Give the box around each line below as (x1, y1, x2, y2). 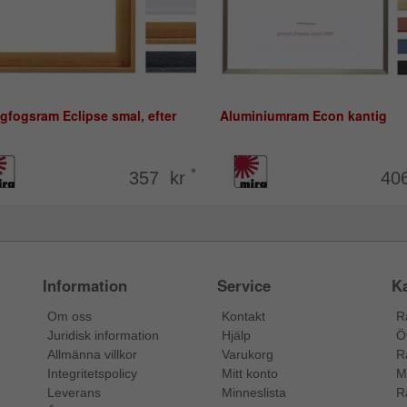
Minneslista (221, 385, 286, 401)
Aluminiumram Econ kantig (219, 106, 387, 125)
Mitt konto (221, 366, 278, 382)
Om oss (47, 309, 93, 324)
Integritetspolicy (47, 366, 138, 382)
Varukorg (221, 347, 273, 362)
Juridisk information (47, 328, 160, 343)
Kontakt (221, 309, 265, 324)
